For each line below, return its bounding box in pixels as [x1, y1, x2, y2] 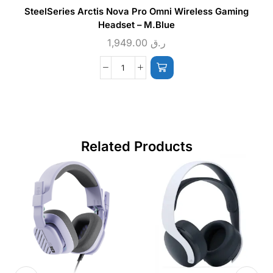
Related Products [80, 138, 193, 154]
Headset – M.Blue [98, 19, 175, 30]
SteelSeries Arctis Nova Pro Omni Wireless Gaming [24, 5, 249, 17]
